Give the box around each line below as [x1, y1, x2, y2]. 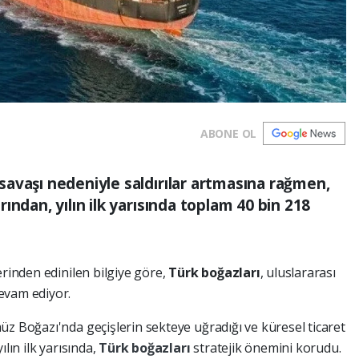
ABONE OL [200, 125, 257, 141]
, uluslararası [260, 263, 336, 281]
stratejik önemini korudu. [193, 338, 341, 357]
